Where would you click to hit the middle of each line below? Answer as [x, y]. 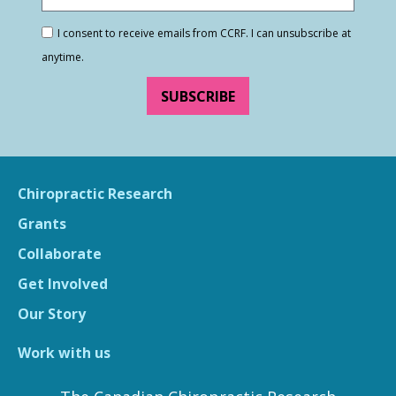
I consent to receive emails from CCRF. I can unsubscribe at [204, 33]
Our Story [52, 313]
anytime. [63, 57]
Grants [42, 223]
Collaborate [60, 253]
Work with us [64, 352]
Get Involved [63, 283]
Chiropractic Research [95, 193]
